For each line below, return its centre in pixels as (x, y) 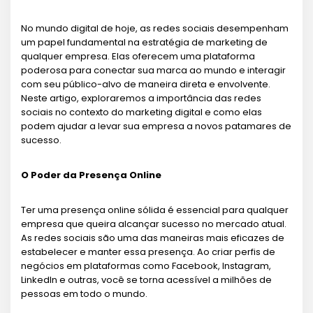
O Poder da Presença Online (91, 175)
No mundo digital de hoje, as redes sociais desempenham (155, 28)
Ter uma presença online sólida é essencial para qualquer (155, 210)
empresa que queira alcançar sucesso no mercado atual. (154, 224)
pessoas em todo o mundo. (84, 293)
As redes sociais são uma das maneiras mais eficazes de (153, 238)
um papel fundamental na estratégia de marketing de (144, 42)
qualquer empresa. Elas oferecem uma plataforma (138, 56)
